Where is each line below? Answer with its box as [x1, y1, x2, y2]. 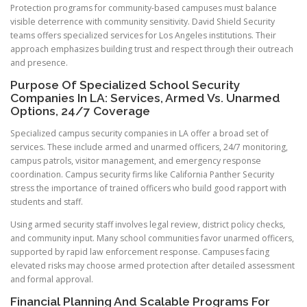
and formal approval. [10, 273, 93, 286]
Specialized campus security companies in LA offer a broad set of [10, 127, 269, 139]
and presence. [10, 56, 68, 69]
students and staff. [10, 195, 83, 208]
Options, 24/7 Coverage [10, 103, 150, 118]
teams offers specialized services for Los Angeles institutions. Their [10, 29, 276, 41]
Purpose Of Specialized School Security [10, 77, 241, 92]
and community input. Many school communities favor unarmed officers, [10, 232, 294, 245]
